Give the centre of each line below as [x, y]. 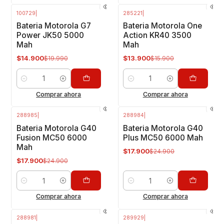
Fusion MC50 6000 [51, 138]
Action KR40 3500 [157, 35]
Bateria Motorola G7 [53, 26]
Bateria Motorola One [162, 26]
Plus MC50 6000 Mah [163, 138]
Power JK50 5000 [50, 35]
